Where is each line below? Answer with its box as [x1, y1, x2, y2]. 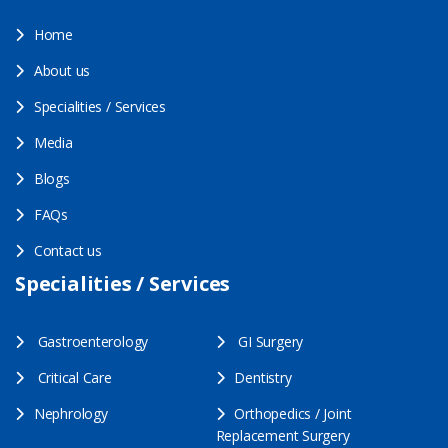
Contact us [33, 241, 102, 261]
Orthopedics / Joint [234, 404, 352, 424]
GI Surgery [234, 332, 304, 352]
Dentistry [234, 368, 292, 388]
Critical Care [37, 368, 112, 388]
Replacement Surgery [215, 426, 350, 446]
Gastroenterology [37, 332, 149, 352]
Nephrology [33, 404, 108, 424]
